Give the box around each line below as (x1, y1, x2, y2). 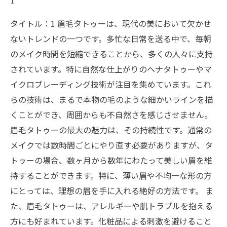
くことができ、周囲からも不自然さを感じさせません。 (10, 108, 212, 121)
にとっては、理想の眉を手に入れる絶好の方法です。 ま (10, 184, 213, 197)
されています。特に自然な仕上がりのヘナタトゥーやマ (10, 63, 212, 75)
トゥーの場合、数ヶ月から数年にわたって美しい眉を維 (10, 154, 212, 166)
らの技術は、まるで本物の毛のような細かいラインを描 (10, 93, 213, 105)
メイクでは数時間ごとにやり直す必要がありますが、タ (10, 139, 213, 151)
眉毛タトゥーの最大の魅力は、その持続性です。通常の (10, 124, 212, 136)
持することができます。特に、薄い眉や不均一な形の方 (10, 169, 212, 181)
